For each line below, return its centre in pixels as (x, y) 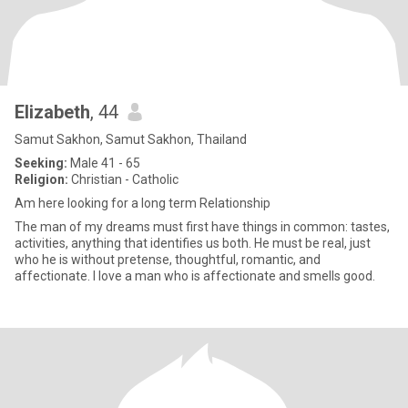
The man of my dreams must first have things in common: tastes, (202, 227)
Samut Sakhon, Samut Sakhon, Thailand (131, 139)
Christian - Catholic (123, 179)
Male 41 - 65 (104, 163)
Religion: (41, 179)
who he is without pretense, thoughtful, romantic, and (168, 260)
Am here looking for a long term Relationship (143, 203)
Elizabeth (52, 112)
